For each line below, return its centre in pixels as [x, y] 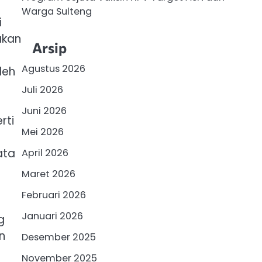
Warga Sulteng [56, 12]
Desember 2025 [58, 237]
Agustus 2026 [53, 68]
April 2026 [45, 153]
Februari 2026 [54, 195]
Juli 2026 [42, 89]
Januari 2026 [52, 216]
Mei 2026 [42, 132]
